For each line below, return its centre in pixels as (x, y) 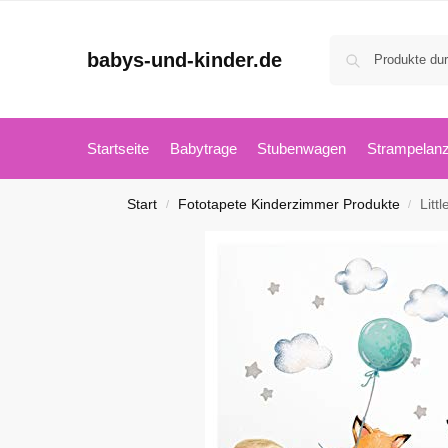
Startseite (118, 148)
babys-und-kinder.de (184, 59)
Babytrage (203, 148)
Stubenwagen (301, 148)
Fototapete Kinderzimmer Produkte (288, 204)
